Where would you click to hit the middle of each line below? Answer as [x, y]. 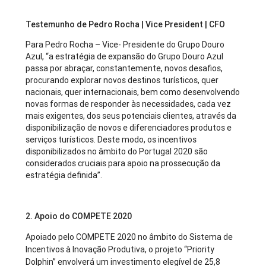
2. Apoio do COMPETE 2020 [79, 216]
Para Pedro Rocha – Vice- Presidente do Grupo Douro [125, 45]
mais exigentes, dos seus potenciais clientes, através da [131, 116]
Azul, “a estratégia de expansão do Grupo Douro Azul [125, 57]
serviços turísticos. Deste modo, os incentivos [111, 140]
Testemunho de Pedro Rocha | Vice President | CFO [126, 25]
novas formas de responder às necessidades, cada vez [129, 104]
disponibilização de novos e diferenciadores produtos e [129, 128]
